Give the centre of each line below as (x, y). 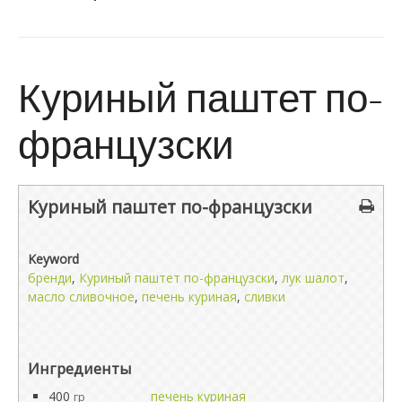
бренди (50, 278)
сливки (265, 297)
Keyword (53, 259)
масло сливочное (81, 297)
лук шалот (313, 278)
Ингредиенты (80, 368)
